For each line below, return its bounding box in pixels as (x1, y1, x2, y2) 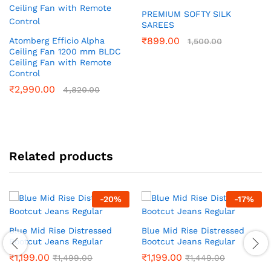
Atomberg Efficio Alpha (9, 35, 105, 45)
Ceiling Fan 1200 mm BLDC (9, 46, 121, 56)
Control (9, 68, 40, 78)
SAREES (142, 19, 174, 30)
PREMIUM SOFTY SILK (142, 8, 231, 19)
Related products (9, 148, 113, 163)
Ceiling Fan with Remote (9, 57, 111, 67)
